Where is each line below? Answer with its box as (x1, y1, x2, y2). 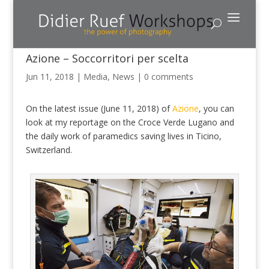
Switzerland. (25, 144, 72, 156)
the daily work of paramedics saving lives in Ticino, (25, 130, 222, 142)
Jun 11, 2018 (25, 71, 74, 82)
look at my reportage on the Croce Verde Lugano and (25, 116, 234, 128)
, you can (198, 103, 234, 114)
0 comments (144, 71, 193, 82)
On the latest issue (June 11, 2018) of (25, 103, 172, 114)
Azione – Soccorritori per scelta (25, 51, 189, 65)
